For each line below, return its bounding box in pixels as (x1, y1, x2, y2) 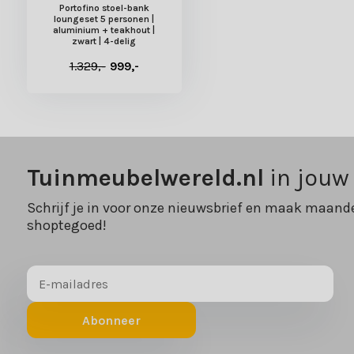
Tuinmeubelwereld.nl (26, 164, 264, 193)
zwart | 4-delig (72, 36, 137, 47)
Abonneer (81, 312, 141, 328)
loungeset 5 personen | (54, 13, 155, 25)
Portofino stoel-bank (58, 2, 149, 14)
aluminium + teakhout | (53, 24, 156, 36)
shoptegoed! (26, 217, 107, 235)
